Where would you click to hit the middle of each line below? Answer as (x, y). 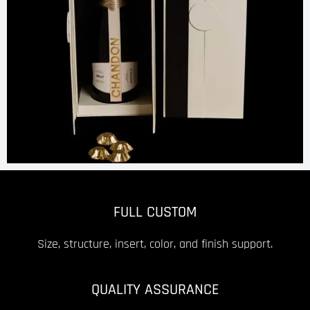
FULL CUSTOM (155, 212)
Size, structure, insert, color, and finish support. (155, 244)
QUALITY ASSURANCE (155, 290)
